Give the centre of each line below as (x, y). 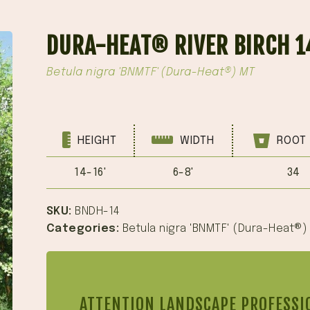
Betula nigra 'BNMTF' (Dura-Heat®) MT (151, 72)
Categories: (84, 229)
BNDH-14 (97, 211)
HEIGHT (96, 141)
